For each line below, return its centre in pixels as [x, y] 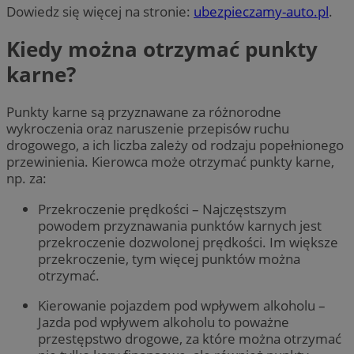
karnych [272, 225]
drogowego [41, 145]
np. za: [26, 179]
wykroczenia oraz [61, 129]
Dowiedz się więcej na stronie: [100, 11]
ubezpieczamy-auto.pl [261, 11]
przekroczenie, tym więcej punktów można [169, 258]
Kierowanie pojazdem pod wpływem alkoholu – [182, 305]
